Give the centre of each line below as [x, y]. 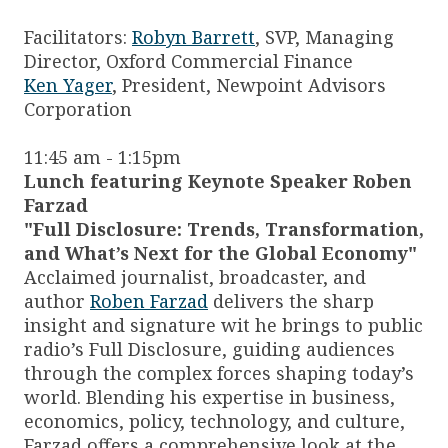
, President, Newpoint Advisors [249, 85]
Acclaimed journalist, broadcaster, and [195, 277]
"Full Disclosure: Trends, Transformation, [224, 229]
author [57, 301]
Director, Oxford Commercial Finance [188, 61]
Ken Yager [68, 85]
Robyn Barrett [193, 37]
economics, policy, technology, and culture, [214, 421]
